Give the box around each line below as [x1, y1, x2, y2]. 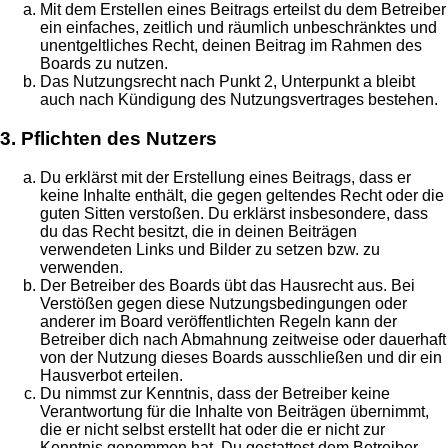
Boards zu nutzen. [40, 55, 168, 73]
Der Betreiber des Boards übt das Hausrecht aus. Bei [40, 276, 415, 294]
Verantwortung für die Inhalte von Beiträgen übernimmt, [40, 402, 429, 420]
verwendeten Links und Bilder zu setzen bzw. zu [40, 240, 380, 258]
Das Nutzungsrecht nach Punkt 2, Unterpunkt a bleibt [40, 73, 415, 91]
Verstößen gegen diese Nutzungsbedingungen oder [40, 294, 407, 312]
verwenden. [40, 258, 123, 276]
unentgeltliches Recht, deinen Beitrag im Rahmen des [40, 37, 422, 55]
